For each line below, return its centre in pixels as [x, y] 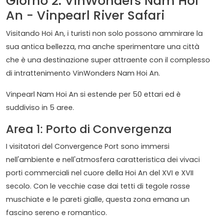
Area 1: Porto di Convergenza [89, 129]
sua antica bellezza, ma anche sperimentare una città [103, 47]
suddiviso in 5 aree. [40, 108]
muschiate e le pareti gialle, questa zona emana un [98, 200]
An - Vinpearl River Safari [85, 16]
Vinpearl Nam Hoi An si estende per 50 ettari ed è [93, 95]
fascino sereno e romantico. [56, 213]
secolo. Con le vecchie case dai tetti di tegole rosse [98, 186]
